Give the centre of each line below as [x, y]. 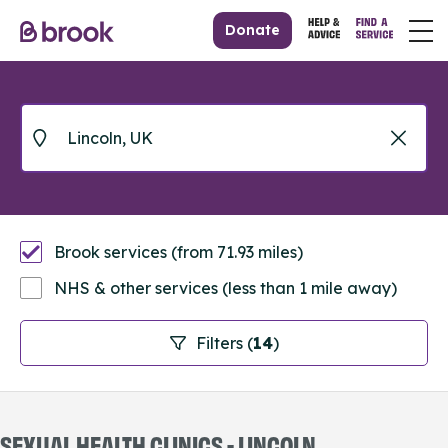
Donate [253, 30]
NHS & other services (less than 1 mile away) [225, 288]
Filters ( [224, 343]
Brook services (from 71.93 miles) [178, 252]
